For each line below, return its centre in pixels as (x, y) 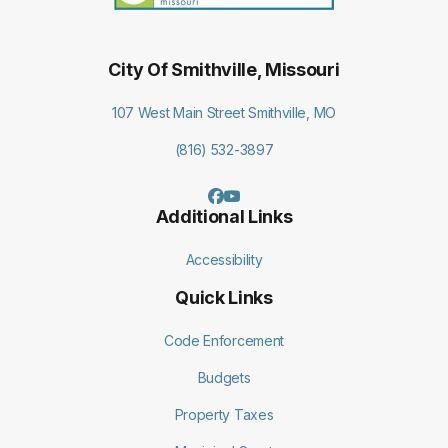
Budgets (224, 377)
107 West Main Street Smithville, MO (224, 112)
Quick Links (224, 297)
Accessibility (224, 259)
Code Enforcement (224, 340)
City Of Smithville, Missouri (224, 69)
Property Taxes (224, 414)
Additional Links (224, 216)
